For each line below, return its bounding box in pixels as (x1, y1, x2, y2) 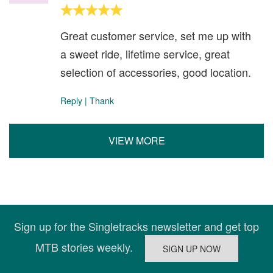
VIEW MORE (108, 133, 165, 147)
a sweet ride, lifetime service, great (60, 46, 230, 62)
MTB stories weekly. (35, 238, 145, 255)
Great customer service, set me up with (60, 27, 251, 43)
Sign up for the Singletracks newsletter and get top (14, 218, 259, 234)
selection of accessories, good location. (60, 64, 251, 80)
